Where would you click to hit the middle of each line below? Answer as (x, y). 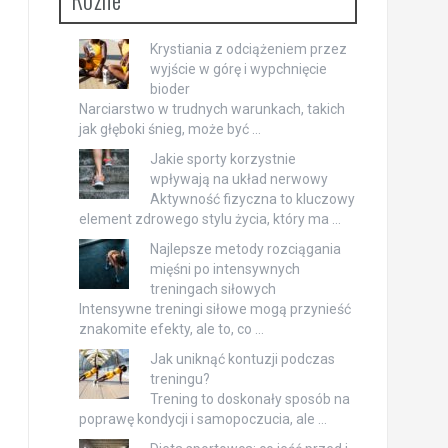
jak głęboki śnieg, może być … (169, 129)
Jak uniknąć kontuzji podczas (242, 359)
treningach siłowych (212, 289)
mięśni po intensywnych (224, 269)
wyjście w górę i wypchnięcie (238, 69)
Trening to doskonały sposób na (249, 399)
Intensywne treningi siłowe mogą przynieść (214, 309)
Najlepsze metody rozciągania (245, 249)
